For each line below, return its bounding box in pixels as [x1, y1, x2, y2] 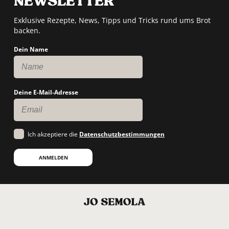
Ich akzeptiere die [28, 130, 79, 139]
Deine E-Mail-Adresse [14, 88, 78, 97]
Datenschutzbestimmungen [79, 130, 165, 139]
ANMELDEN [38, 154, 68, 162]
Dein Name [14, 45, 48, 54]
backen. [14, 26, 40, 36]
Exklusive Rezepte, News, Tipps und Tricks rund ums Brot [14, 15, 211, 26]
